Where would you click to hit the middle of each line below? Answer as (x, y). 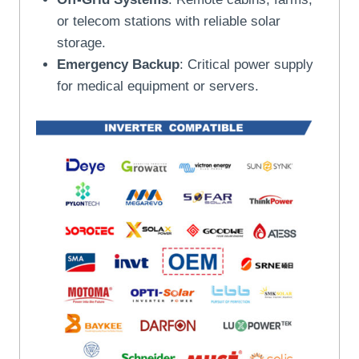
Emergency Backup (118, 64)
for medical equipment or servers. (157, 86)
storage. (81, 42)
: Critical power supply (246, 64)
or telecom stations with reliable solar (168, 21)
